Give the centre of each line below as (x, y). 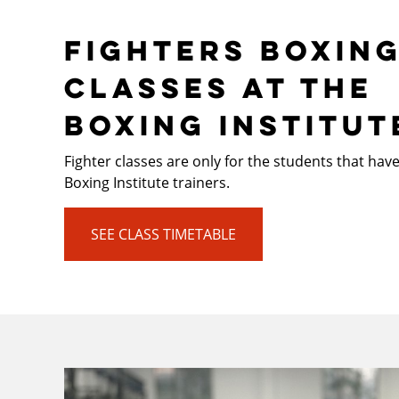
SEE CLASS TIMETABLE (163, 234)
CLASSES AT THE (219, 87)
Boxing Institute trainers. (147, 183)
